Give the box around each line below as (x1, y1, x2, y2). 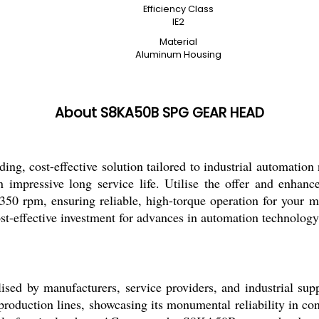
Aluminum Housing (135, 48, 221, 61)
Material (159, 36, 197, 48)
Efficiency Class (142, 3, 214, 15)
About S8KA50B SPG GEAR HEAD (55, 103, 264, 122)
